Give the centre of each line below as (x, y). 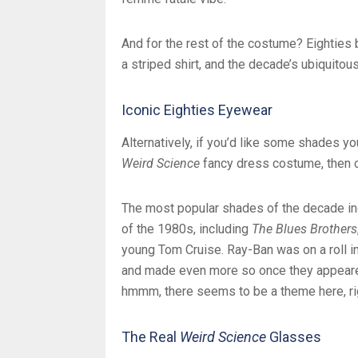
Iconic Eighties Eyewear (197, 110)
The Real (151, 337)
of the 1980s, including (187, 229)
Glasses (294, 337)
